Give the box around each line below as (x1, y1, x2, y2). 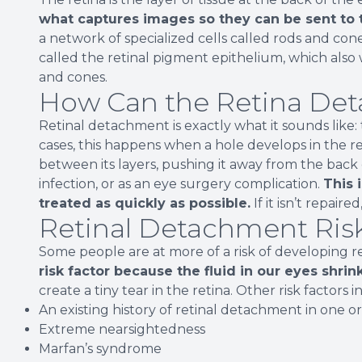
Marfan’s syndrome (39, 340, 162, 356)
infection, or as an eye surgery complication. (39, 175, 323, 192)
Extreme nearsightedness (39, 321, 205, 337)
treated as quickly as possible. (39, 195, 250, 211)
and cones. (39, 69, 107, 85)
